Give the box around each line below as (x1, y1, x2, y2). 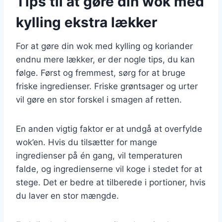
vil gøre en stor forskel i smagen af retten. (16, 94, 182, 105)
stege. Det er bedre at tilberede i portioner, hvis (16, 177, 206, 187)
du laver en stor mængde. (16, 190, 119, 201)
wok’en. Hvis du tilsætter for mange (16, 137, 157, 147)
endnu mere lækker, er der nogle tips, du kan (16, 54, 195, 64)
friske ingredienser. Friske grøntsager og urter (16, 81, 198, 91)
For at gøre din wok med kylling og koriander (16, 41, 193, 51)
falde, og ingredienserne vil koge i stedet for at (16, 164, 202, 174)
